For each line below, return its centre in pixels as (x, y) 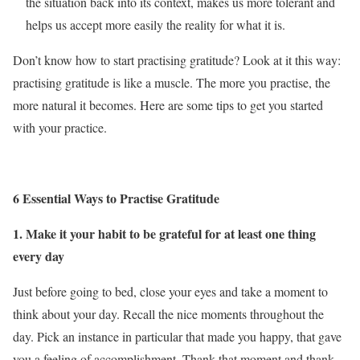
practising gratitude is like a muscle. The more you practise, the (172, 83)
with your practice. (60, 128)
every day (39, 256)
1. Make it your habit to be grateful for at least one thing (164, 234)
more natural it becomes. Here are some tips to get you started (168, 105)
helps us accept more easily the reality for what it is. (155, 25)
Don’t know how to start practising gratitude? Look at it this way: (177, 60)
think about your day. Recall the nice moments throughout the (168, 314)
